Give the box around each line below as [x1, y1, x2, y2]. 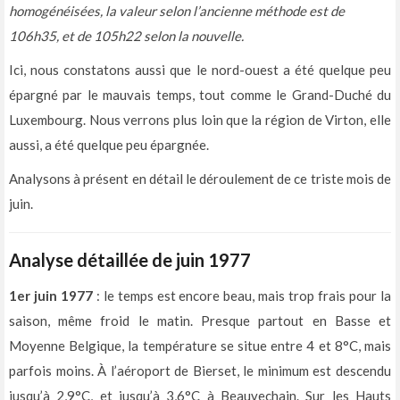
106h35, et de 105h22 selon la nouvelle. [9, 28, 244, 45]
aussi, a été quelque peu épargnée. [9, 137, 209, 154]
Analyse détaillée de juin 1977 [9, 249, 251, 271]
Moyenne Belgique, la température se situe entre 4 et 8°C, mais [9, 337, 391, 354]
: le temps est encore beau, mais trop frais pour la [92, 287, 392, 304]
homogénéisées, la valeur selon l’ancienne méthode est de [9, 3, 345, 20]
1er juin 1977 [9, 287, 93, 304]
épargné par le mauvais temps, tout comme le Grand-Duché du [9, 87, 391, 104]
